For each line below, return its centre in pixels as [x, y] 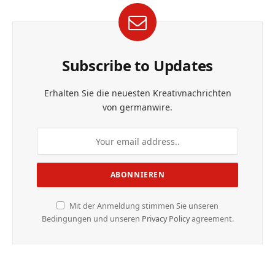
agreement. [211, 219]
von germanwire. [137, 107]
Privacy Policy [165, 219]
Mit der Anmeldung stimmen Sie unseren [143, 206]
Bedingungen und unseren [91, 219]
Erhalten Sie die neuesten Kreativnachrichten [137, 93]
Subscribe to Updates [137, 66]
